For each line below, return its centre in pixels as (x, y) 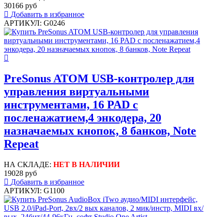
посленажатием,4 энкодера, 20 (83, 117)
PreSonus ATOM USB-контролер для (99, 78)
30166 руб (20, 6)
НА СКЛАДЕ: (29, 164)
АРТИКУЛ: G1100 (34, 190)
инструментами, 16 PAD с (71, 104)
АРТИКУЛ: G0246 (34, 23)
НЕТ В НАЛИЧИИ (86, 164)
